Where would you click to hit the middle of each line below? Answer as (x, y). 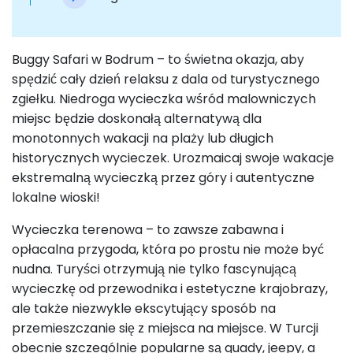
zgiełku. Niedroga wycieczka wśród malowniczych (164, 99)
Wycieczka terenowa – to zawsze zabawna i (148, 230)
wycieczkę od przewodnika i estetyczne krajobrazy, (170, 289)
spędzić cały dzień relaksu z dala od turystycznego (166, 80)
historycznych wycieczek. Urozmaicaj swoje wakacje (173, 158)
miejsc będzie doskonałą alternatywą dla (137, 119)
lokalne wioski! (56, 198)
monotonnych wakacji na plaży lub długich (143, 139)
